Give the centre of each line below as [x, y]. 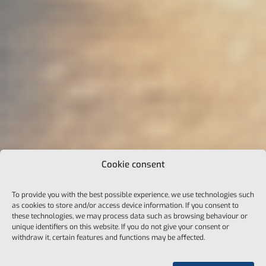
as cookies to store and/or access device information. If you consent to [125, 205]
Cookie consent [133, 164]
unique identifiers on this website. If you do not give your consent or [121, 227]
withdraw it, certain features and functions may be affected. [108, 237]
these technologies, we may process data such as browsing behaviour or [130, 216]
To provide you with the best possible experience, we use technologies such [133, 195]
